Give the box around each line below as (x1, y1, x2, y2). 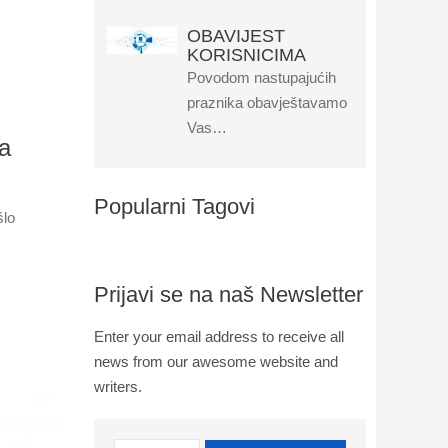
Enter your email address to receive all (93, 328, 344, 345)
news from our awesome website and (93, 353, 338, 370)
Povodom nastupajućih (186, 69, 336, 86)
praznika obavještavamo (186, 94, 347, 111)
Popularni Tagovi (93, 194, 255, 219)
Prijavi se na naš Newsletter (93, 282, 363, 307)
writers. (93, 378, 142, 395)
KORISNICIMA (186, 45, 306, 65)
